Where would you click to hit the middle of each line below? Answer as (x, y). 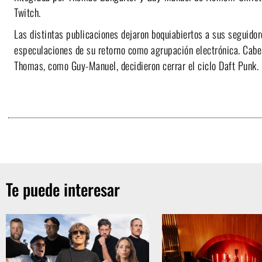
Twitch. (27, 12)
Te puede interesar (63, 189)
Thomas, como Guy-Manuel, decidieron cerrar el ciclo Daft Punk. (136, 65)
